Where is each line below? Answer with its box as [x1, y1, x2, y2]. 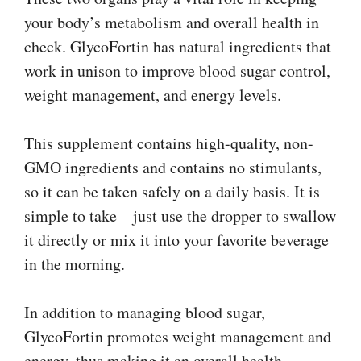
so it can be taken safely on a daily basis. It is [24, 180, 320, 202]
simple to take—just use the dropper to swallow [24, 204, 336, 226]
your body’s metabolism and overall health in [24, 10, 319, 33]
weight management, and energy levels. [24, 83, 281, 106]
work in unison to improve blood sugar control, [24, 59, 330, 81]
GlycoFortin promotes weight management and [24, 325, 331, 347]
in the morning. [24, 252, 125, 275]
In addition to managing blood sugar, [24, 301, 265, 323]
